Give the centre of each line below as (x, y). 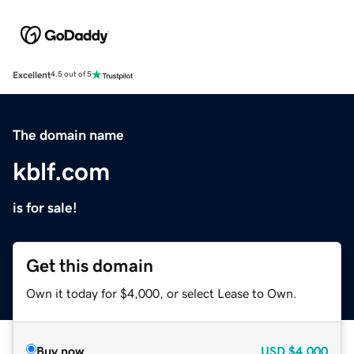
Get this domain (90, 265)
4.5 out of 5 (71, 75)
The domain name (68, 135)
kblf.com (61, 171)
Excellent (32, 75)
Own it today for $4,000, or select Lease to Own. (162, 293)
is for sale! (45, 207)
